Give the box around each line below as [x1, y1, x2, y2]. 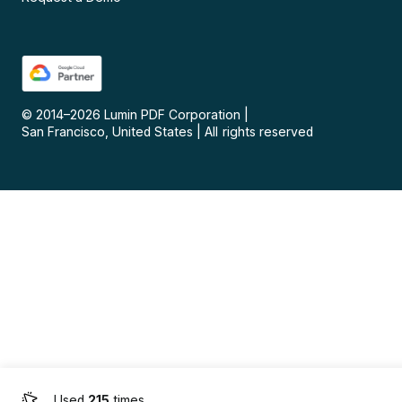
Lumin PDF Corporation [104, 107, 241, 123]
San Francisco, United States [22, 124, 194, 140]
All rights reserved [205, 124, 313, 140]
